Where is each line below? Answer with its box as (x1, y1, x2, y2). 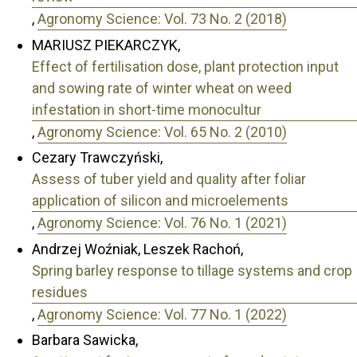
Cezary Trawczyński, (32, 149, 163, 167)
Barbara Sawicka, (32, 331, 138, 349)
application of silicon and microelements (32, 192, 288, 210)
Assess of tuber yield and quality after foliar (32, 171, 306, 188)
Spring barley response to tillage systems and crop (32, 261, 352, 279)
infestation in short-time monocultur (32, 100, 261, 118)
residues (32, 283, 88, 300)
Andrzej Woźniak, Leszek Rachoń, (32, 240, 243, 257)
